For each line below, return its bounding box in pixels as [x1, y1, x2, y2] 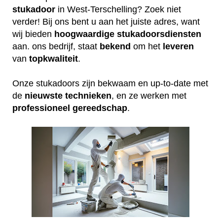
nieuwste [25, 90, 63, 101]
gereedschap [73, 103, 127, 113]
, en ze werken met [111, 90, 186, 101]
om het [131, 41, 163, 51]
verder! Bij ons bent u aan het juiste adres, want [12, 16, 200, 27]
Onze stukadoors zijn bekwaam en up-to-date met [12, 78, 208, 88]
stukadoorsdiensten [117, 29, 201, 39]
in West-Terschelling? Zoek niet [55, 4, 181, 14]
